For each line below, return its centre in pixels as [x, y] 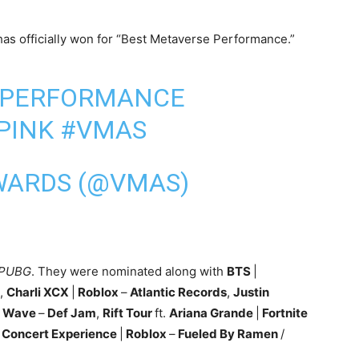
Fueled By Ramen [228, 334]
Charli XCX [39, 292]
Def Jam [71, 313]
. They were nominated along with [129, 272]
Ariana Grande [212, 313]
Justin [251, 292]
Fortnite [284, 313]
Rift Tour [129, 313]
